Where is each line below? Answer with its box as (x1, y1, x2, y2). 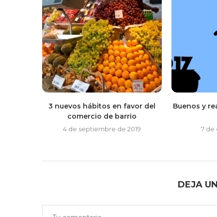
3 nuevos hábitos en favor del (48, 102, 155, 111)
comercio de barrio (67, 112, 137, 121)
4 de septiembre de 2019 (62, 125, 141, 133)
